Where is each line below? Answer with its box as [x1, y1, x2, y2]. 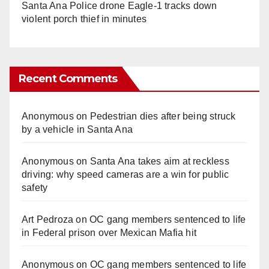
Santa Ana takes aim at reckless [89, 156, 229, 167]
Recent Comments [19, 72, 118, 86]
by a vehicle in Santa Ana [22, 124, 133, 135]
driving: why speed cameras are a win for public [22, 169, 229, 180]
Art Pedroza [22, 214, 74, 225]
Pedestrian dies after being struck [89, 111, 236, 122]
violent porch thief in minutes [22, 14, 147, 25]
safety [22, 183, 48, 193]
